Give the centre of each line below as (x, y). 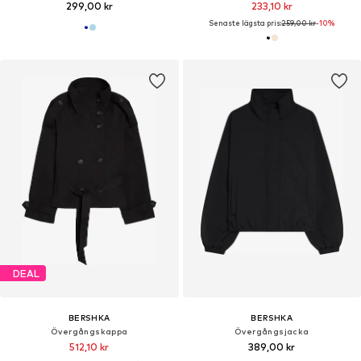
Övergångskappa (89, 332)
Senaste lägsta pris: (245, 23)
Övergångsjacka (272, 332)
